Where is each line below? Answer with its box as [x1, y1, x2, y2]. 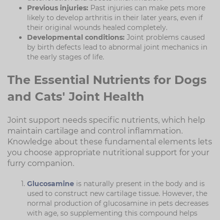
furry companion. [7, 159, 74, 168]
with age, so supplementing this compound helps [27, 209, 197, 218]
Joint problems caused [125, 33, 205, 42]
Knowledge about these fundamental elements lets [7, 137, 212, 146]
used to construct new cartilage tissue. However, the [27, 189, 207, 198]
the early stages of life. [27, 53, 104, 61]
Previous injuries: [27, 3, 88, 12]
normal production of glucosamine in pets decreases [27, 199, 209, 208]
